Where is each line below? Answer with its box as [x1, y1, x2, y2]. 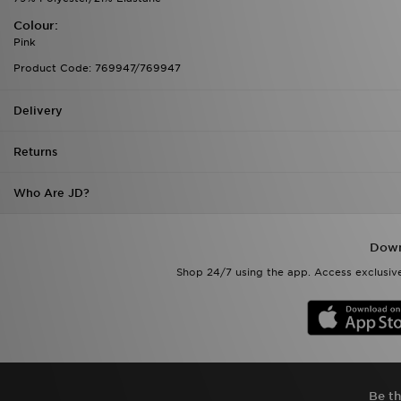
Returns [13, 145, 57, 158]
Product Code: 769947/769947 [13, 62, 181, 74]
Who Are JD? [13, 186, 90, 200]
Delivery [13, 104, 63, 117]
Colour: [13, 19, 58, 32]
